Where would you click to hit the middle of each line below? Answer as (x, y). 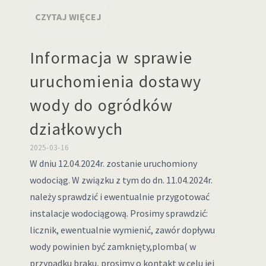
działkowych (76, 129)
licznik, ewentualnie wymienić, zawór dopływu (122, 230)
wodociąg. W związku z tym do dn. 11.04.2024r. (121, 180)
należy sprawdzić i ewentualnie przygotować (119, 197)
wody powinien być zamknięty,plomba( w (113, 246)
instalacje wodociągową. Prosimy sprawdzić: (118, 213)
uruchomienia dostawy (115, 81)
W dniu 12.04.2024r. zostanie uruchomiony (113, 163)
